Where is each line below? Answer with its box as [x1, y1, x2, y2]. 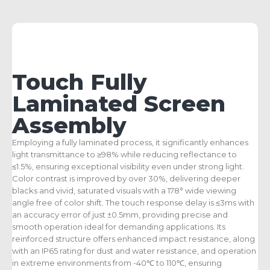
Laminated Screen [12, 90, 225, 118]
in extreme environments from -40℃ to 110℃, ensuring [12, 258, 222, 268]
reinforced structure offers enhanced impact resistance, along [12, 234, 255, 244]
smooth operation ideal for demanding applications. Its [12, 222, 225, 232]
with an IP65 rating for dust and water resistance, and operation [12, 246, 256, 256]
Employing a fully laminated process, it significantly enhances [12, 137, 248, 148]
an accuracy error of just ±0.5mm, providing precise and [12, 210, 228, 220]
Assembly [12, 112, 127, 139]
